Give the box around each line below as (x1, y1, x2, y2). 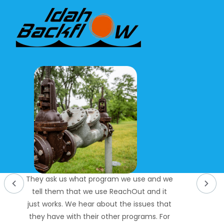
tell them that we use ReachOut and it (32, 186, 167, 196)
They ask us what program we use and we (26, 173, 173, 184)
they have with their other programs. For (29, 211, 170, 221)
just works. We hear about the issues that (27, 198, 171, 209)
